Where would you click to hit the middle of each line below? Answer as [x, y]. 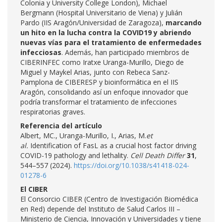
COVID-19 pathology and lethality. [75, 155]
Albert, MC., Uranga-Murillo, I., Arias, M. [83, 136]
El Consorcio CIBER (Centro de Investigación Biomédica [109, 199]
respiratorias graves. [53, 112]
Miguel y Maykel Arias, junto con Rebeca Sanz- [95, 72]
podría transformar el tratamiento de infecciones [99, 102]
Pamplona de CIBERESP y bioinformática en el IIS [99, 82]
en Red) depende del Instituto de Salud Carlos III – [100, 209]
